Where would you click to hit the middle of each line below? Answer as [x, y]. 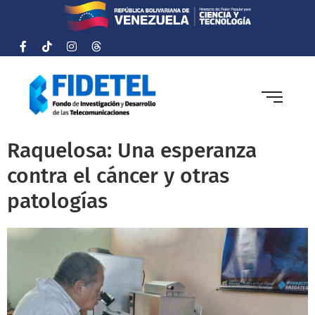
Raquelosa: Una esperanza [132, 151]
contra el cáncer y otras [118, 176]
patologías [57, 201]
